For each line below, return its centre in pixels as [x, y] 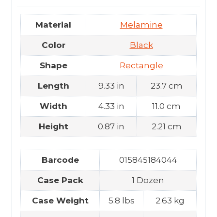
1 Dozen [148, 180]
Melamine [141, 25]
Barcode [60, 160]
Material [53, 25]
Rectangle [141, 66]
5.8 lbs [121, 200]
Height [53, 127]
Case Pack [60, 180]
